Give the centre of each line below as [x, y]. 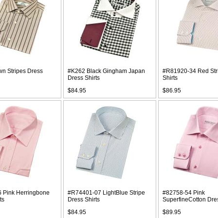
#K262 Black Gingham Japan [106, 71]
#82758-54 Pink [184, 193]
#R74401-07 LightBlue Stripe [106, 193]
